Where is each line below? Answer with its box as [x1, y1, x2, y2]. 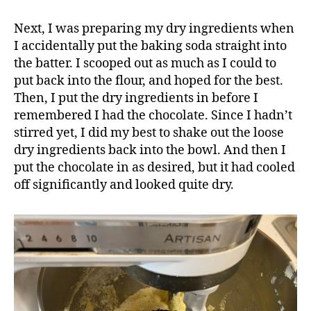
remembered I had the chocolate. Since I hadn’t [14, 107, 292, 124]
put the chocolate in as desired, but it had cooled [14, 159, 295, 176]
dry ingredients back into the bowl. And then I [14, 142, 286, 158]
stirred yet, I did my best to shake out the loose [14, 124, 284, 141]
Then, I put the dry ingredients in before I [14, 90, 258, 106]
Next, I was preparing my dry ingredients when [14, 20, 294, 37]
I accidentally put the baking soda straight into [14, 37, 287, 54]
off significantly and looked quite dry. [14, 176, 234, 193]
